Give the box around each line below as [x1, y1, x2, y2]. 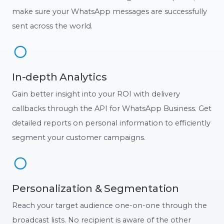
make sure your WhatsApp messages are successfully [12, 6, 207, 16]
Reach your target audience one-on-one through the [12, 200, 207, 210]
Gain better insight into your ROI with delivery [12, 89, 180, 98]
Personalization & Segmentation [12, 181, 179, 194]
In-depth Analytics [12, 70, 107, 83]
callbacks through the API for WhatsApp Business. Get [12, 103, 211, 113]
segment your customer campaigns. [12, 132, 145, 142]
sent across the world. [12, 21, 92, 30]
